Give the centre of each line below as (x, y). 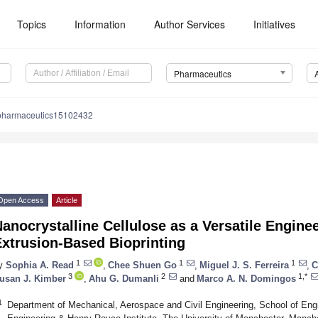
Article (67, 201)
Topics (32, 24)
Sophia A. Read (40, 265)
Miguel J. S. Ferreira (244, 265)
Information (100, 24)
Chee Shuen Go (142, 265)
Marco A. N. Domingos (246, 278)
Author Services (190, 24)
